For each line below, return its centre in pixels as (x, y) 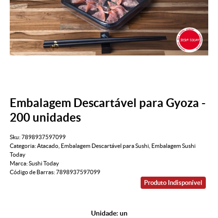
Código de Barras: (33, 172)
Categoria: (23, 146)
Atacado (48, 146)
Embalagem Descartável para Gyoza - (108, 103)
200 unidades (45, 117)
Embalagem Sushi (173, 146)
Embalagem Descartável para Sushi (105, 146)
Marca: (19, 163)
